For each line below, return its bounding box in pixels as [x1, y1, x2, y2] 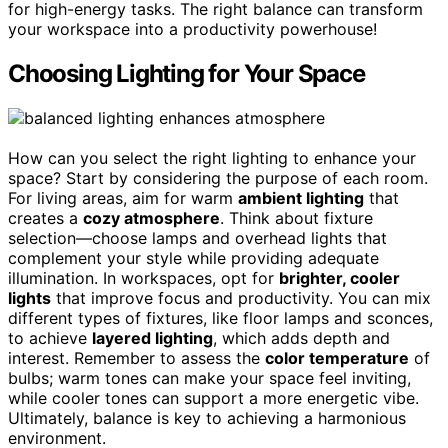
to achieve [8, 328, 92, 349]
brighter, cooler [279, 268, 400, 289]
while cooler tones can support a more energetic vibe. [8, 388, 419, 409]
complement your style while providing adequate [8, 248, 379, 269]
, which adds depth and [213, 328, 390, 349]
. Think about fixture [220, 208, 373, 229]
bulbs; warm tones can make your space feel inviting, [8, 368, 411, 389]
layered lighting [92, 328, 213, 349]
